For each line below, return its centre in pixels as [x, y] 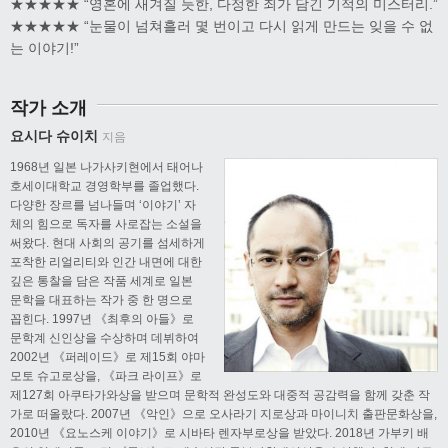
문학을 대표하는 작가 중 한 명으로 [101, 299]
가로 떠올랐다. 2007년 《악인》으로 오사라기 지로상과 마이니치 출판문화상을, [223, 413]
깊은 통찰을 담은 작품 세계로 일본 [101, 280]
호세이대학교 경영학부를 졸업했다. [104, 185]
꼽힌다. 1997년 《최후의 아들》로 [102, 318]
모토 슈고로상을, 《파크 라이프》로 [106, 375]
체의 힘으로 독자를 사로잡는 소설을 [106, 223]
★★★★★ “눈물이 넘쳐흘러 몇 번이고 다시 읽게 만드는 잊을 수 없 [221, 25]
